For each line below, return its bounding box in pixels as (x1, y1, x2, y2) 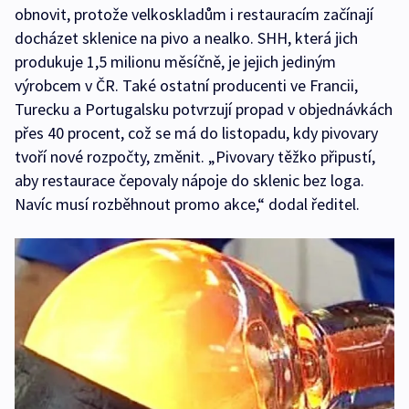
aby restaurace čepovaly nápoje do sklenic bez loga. (15, 169, 364, 191)
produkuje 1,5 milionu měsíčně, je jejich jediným (15, 50, 336, 72)
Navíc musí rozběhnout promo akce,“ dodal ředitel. (15, 193, 360, 215)
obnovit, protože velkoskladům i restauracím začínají (15, 3, 373, 25)
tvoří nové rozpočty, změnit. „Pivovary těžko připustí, (15, 145, 375, 167)
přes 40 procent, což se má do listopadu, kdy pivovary (15, 121, 378, 143)
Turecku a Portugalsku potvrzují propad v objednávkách (15, 98, 393, 120)
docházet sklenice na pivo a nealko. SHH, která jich (15, 26, 358, 48)
